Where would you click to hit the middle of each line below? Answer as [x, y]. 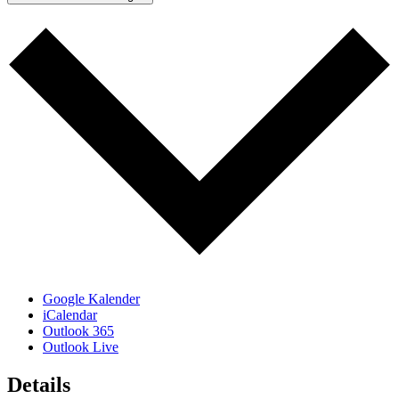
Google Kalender [91, 299]
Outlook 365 [78, 331]
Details [39, 384]
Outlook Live [81, 347]
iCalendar [70, 315]
